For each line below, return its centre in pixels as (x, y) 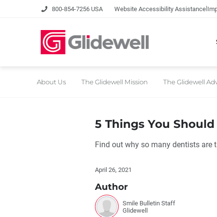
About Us (51, 82)
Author (111, 187)
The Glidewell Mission (115, 82)
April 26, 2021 (113, 170)
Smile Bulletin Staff (149, 203)
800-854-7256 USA (77, 9)
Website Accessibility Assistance (160, 9)
